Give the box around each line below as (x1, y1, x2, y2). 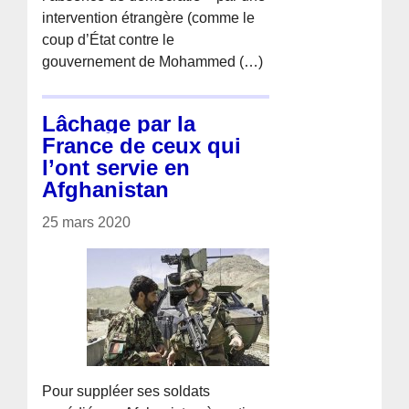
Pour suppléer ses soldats (42, 383, 211, 399)
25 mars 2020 (42, 214, 131, 230)
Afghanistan (42, 176, 170, 202)
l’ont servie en (42, 154, 191, 180)
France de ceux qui (42, 132, 242, 158)
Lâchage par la (42, 110, 196, 136)
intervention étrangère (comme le (42, 9, 256, 26)
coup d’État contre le (42, 31, 175, 47)
